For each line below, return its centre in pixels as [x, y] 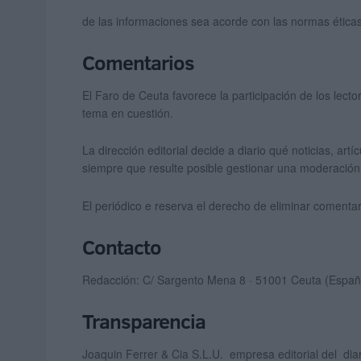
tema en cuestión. [128, 112]
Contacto [122, 247]
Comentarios [138, 63]
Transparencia [144, 322]
